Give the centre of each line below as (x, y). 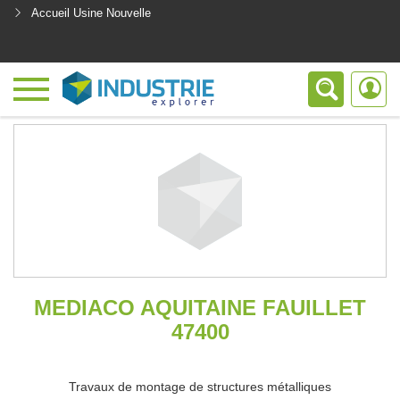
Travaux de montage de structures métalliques (200, 387)
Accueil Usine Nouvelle (91, 13)
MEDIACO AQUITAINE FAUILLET (200, 308)
